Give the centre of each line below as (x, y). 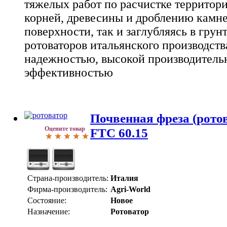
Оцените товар (65, 128)
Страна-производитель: (68, 178)
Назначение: (49, 211)
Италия (124, 178)
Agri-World (130, 189)
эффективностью (69, 72)
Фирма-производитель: (67, 189)
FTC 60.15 (119, 133)
